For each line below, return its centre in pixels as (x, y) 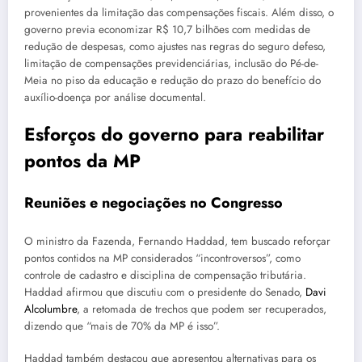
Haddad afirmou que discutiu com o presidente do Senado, (165, 292)
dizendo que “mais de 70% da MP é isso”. (122, 326)
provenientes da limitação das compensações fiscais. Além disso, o (179, 12)
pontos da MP (82, 160)
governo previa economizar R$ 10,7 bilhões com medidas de (167, 29)
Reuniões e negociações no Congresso (154, 203)
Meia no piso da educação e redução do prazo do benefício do (173, 80)
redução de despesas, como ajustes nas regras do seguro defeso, (175, 46)
